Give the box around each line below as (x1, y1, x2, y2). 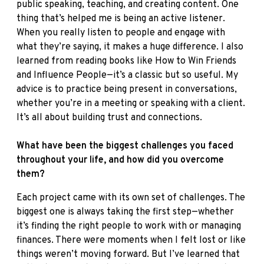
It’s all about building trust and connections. (16, 111, 202, 124)
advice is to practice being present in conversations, (16, 83, 237, 95)
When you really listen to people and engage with (16, 27, 225, 39)
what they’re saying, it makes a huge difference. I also (16, 41, 243, 53)
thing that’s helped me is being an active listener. (16, 12, 225, 25)
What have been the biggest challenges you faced (16, 140, 233, 152)
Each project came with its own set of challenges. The (16, 192, 245, 204)
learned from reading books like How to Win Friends (16, 55, 236, 67)
